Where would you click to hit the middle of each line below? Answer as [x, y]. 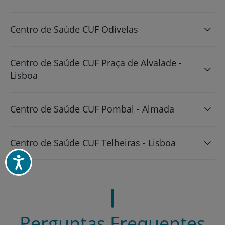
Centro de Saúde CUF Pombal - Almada [92, 109]
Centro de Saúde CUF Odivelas [74, 29]
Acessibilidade [42, 158]
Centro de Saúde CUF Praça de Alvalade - [96, 63]
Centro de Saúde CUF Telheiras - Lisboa [93, 142]
